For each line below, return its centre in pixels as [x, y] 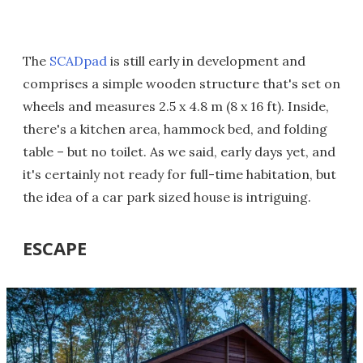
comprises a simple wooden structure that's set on [181, 83]
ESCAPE [55, 248]
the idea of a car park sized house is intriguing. [167, 196]
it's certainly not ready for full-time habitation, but [179, 174]
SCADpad [78, 60]
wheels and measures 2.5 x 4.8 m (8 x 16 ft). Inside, [176, 106]
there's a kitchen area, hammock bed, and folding [175, 128]
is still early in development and [206, 60]
